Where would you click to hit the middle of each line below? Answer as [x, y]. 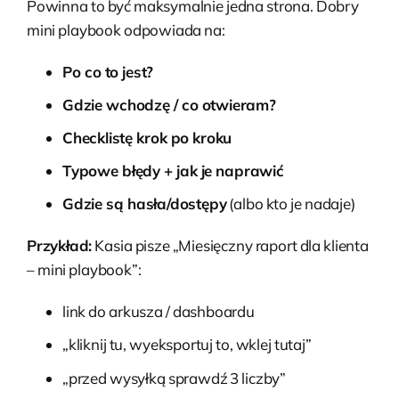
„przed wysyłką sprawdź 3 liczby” [174, 378]
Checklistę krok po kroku [147, 137]
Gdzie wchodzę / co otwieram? [169, 104]
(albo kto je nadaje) [291, 204]
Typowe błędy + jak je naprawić [173, 171]
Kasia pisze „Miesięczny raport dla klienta [230, 246]
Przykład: [60, 246]
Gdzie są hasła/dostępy [145, 204]
